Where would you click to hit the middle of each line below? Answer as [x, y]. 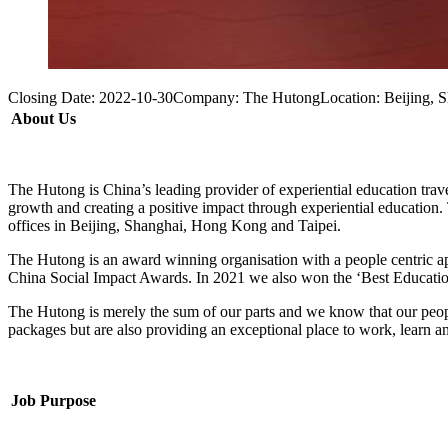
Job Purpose [53, 400]
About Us [43, 118]
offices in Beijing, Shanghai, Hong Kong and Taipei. [174, 225]
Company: [206, 97]
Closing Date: [51, 97]
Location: [350, 97]
